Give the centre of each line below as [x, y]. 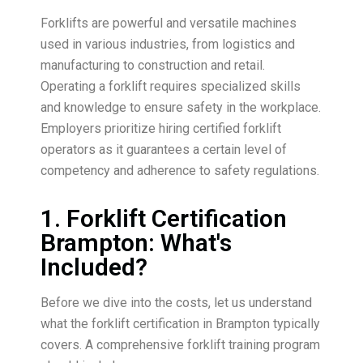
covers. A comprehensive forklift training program [180, 345]
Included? [94, 267]
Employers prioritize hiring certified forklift [161, 129]
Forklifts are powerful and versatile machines [169, 23]
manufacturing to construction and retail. [153, 66]
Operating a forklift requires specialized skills [171, 87]
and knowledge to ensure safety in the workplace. [181, 108]
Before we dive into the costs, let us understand [176, 303]
